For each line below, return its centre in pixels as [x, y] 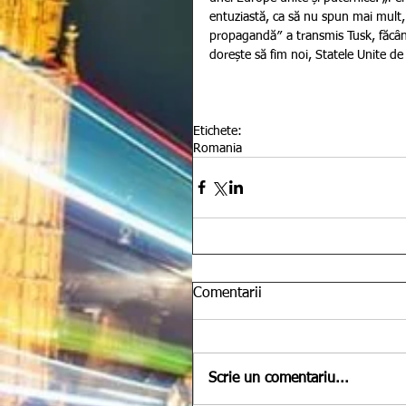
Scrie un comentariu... [279, 378]
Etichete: [217, 131]
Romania [217, 148]
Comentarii [227, 293]
